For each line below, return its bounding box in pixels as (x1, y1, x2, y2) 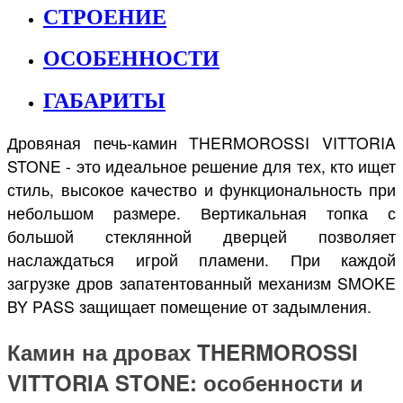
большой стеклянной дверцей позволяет (7, 225, 396, 248)
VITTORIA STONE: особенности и (7, 367, 363, 399)
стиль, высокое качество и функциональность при (7, 178, 396, 201)
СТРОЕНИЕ (43, 4, 166, 29)
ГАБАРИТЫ (43, 89, 166, 113)
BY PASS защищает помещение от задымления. (7, 295, 372, 318)
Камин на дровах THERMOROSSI (7, 336, 358, 368)
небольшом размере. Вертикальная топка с (7, 201, 396, 225)
